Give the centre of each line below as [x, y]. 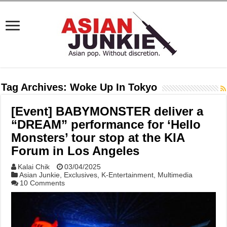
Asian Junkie [40, 175]
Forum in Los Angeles [75, 151]
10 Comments [43, 183]
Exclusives [81, 175]
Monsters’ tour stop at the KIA [98, 138]
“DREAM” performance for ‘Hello [106, 124]
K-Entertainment [128, 175]
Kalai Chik [34, 167]
